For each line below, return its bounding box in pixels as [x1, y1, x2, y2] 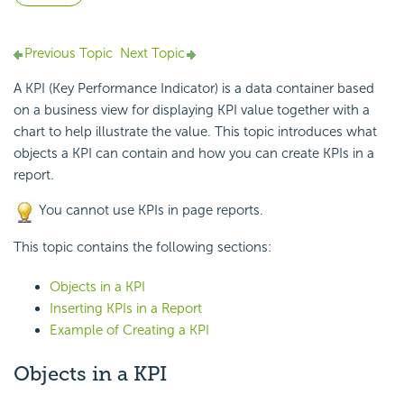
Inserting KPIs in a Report [50, 299, 202, 317]
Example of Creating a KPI [50, 321, 209, 338]
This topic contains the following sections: [14, 238, 271, 255]
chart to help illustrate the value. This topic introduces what [14, 124, 377, 141]
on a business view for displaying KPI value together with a [14, 102, 370, 119]
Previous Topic [24, 45, 113, 62]
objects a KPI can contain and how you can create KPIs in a [14, 145, 374, 162]
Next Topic [120, 45, 185, 62]
